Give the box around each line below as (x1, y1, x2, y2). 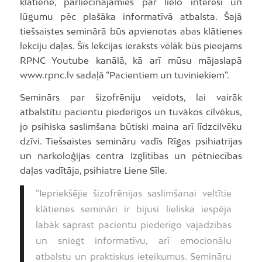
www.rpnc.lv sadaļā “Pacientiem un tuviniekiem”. (19, 70, 229, 81)
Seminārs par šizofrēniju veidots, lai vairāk (19, 92, 243, 102)
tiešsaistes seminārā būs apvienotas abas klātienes (19, 26, 243, 37)
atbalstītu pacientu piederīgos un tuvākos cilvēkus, (19, 106, 243, 117)
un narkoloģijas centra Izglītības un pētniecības (19, 150, 243, 161)
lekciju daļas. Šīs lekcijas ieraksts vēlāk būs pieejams (19, 40, 243, 51)
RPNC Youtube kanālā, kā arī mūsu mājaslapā (19, 55, 243, 66)
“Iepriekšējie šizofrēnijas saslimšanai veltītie (35, 187, 232, 198)
